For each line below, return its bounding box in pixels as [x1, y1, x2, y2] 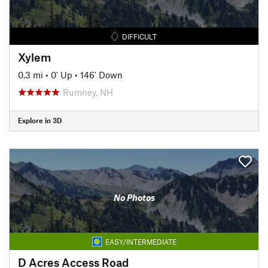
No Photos [113, 192, 155, 203]
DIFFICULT [122, 32, 157, 41]
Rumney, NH [63, 86, 113, 98]
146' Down [80, 69, 123, 80]
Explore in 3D [18, 116, 62, 124]
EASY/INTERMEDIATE [105, 237, 176, 246]
